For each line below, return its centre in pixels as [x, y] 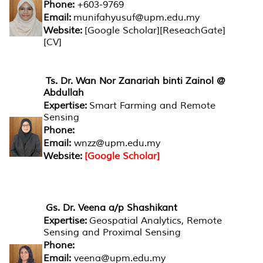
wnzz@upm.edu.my [117, 143]
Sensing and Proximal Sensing [112, 232]
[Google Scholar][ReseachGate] [155, 30]
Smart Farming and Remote [152, 105]
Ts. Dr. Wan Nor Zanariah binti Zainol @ [136, 81]
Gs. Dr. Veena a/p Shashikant [112, 208]
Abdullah [64, 92]
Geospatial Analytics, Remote [156, 220]
